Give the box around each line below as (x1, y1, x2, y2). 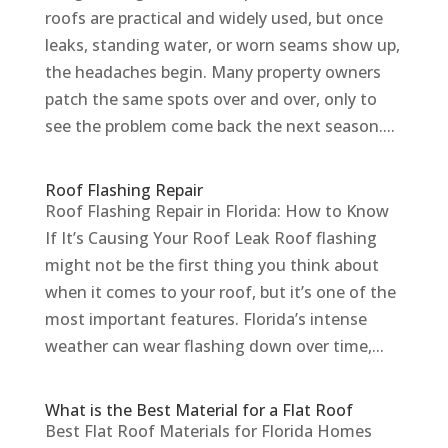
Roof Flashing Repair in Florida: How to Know (44, 200, 389, 222)
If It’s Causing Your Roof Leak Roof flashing (44, 227, 377, 249)
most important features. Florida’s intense (44, 308, 367, 330)
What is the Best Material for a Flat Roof (44, 399, 353, 421)
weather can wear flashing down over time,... (44, 335, 384, 357)
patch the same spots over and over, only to (44, 88, 377, 110)
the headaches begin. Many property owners (44, 61, 381, 83)
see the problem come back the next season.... (44, 115, 395, 137)
